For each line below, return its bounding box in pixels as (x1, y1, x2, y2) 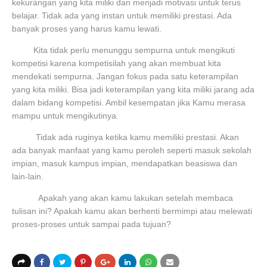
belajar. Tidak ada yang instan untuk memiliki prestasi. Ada (12, 11, 232, 20)
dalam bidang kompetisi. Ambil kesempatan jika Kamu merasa (12, 98, 246, 107)
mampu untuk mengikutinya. (12, 111, 119, 120)
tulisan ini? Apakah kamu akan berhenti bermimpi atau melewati (12, 206, 252, 216)
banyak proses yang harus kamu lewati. (12, 24, 164, 33)
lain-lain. (12, 172, 44, 181)
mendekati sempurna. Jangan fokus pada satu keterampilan (12, 72, 238, 81)
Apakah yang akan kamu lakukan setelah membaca (31, 193, 233, 203)
